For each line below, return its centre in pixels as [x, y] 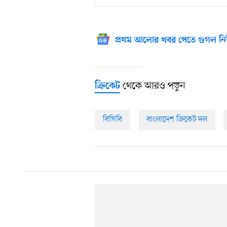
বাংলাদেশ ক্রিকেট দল [177, 119]
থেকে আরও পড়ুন [153, 86]
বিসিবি [112, 119]
